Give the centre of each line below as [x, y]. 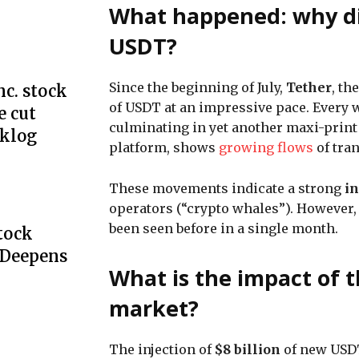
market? [154, 308]
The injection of [162, 349]
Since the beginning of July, [198, 87]
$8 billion [248, 349]
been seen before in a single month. [224, 228]
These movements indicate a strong [227, 188]
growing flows [266, 147]
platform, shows [164, 147]
